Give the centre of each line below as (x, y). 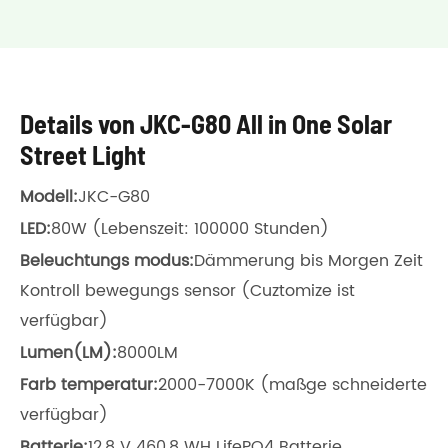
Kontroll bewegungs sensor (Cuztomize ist (187, 291)
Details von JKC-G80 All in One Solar (206, 123)
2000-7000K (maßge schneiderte (292, 385)
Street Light (83, 154)
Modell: (49, 197)
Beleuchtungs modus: (107, 261)
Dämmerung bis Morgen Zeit (308, 261)
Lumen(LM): (68, 353)
